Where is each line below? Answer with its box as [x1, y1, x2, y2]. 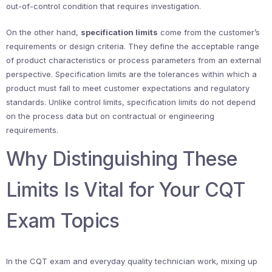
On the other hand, [6, 27, 81, 37]
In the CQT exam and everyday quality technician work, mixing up [6, 256, 257, 266]
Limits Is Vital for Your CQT [6, 178, 245, 202]
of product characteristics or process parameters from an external [6, 55, 261, 65]
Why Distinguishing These [6, 147, 237, 171]
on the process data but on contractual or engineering [6, 111, 214, 121]
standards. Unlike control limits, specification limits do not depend [6, 97, 256, 107]
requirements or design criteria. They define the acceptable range [6, 41, 259, 51]
